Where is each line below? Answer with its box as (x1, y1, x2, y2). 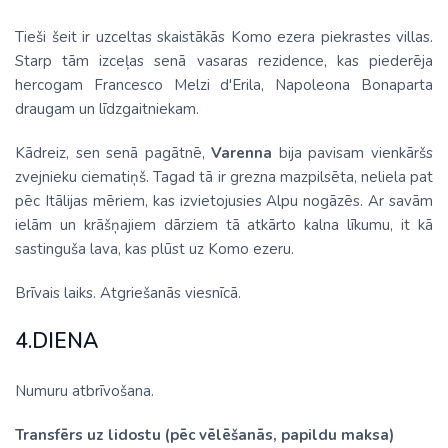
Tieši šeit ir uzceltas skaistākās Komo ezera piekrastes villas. (15, 27, 433, 47)
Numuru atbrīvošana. (15, 381, 154, 401)
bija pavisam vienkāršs (278, 143, 434, 163)
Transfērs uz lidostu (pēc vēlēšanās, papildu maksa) (15, 425, 394, 445)
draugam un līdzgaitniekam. (15, 99, 199, 119)
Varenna (211, 143, 279, 163)
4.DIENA (15, 327, 98, 355)
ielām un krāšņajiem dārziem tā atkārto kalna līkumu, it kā (15, 215, 433, 235)
